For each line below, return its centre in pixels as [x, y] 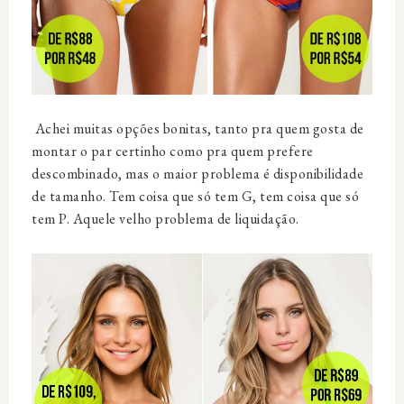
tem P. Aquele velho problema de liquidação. [165, 219]
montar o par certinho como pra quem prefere [173, 151]
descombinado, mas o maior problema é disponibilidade [197, 174]
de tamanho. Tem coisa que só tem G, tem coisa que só [195, 197]
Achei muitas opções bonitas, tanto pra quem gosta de [198, 129]
